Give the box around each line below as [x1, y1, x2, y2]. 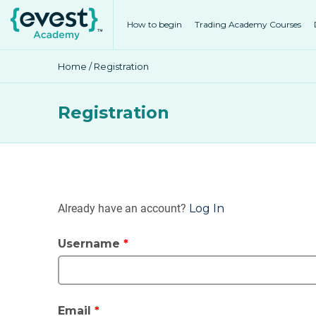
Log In [189, 202, 224, 215]
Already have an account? [58, 202, 189, 215]
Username [58, 237, 123, 250]
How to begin [127, 19, 183, 30]
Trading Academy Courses [195, 19, 302, 30]
